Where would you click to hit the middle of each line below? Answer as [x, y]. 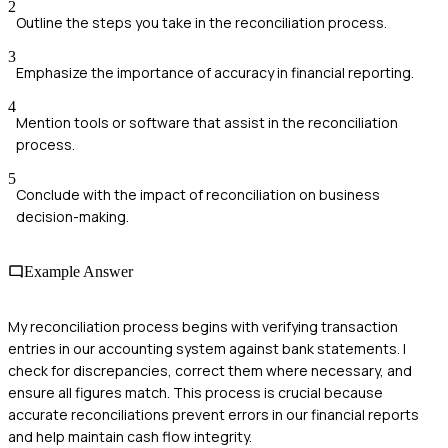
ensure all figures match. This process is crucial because [195, 393]
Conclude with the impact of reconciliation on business [198, 194]
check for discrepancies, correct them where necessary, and [210, 371]
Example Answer [78, 272]
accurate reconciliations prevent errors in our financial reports [213, 415]
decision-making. [72, 216]
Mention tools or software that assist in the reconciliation [207, 122]
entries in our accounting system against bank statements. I [207, 349]
